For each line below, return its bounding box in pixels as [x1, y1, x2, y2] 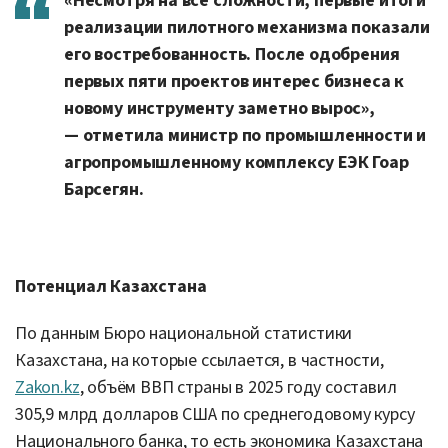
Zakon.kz [15, 374, 80, 400]
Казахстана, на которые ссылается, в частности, [15, 347, 384, 373]
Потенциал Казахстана [15, 273, 207, 299]
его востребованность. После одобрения [64, 41, 400, 67]
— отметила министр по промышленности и [64, 122, 427, 148]
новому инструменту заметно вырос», [64, 95, 375, 121]
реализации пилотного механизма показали [64, 14, 430, 40]
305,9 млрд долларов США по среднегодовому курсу [15, 401, 415, 427]
